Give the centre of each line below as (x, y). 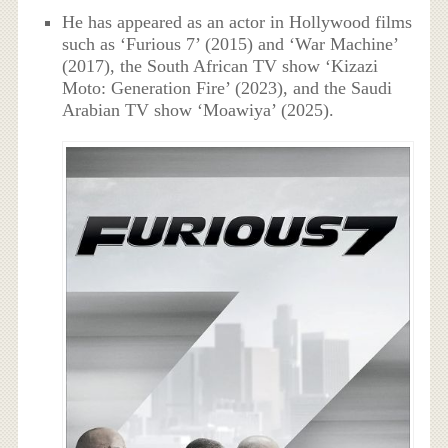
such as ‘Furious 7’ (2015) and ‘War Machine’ (230, 44)
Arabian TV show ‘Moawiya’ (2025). (198, 110)
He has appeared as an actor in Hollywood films (237, 22)
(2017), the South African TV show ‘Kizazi (220, 66)
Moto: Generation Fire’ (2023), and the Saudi (227, 88)
